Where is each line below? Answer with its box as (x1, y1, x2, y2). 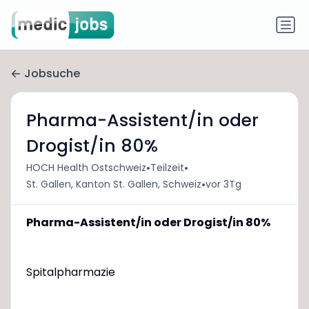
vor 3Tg (205, 177, 241, 192)
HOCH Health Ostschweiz (26, 161, 146, 175)
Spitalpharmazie (26, 263, 115, 280)
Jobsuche (24, 66, 80, 82)
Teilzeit (150, 161, 184, 175)
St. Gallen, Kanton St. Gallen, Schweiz (26, 177, 201, 192)
